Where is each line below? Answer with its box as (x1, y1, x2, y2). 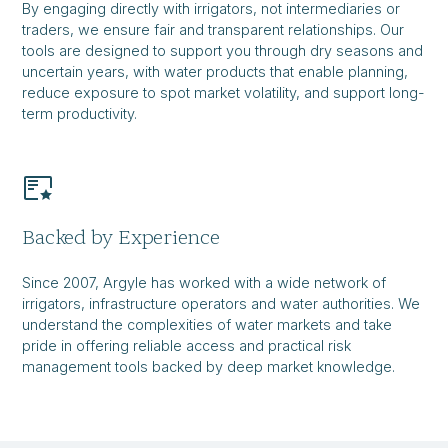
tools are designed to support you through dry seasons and (22, 42, 424, 60)
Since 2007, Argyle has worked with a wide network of (22, 274, 387, 292)
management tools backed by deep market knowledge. (22, 358, 396, 376)
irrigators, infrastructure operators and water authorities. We (22, 295, 421, 313)
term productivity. (22, 105, 138, 123)
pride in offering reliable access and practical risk (22, 337, 352, 355)
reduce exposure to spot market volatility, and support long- (22, 84, 426, 102)
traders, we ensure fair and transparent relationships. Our (22, 21, 405, 39)
